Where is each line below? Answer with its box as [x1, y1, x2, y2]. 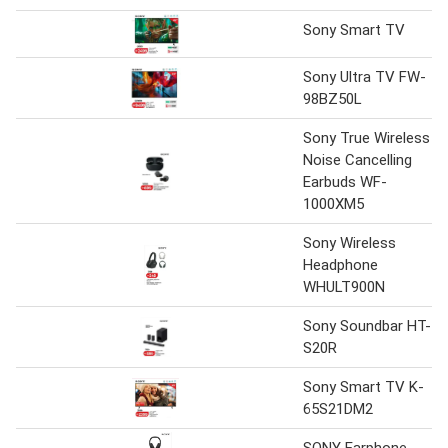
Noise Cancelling [303, 150, 412, 169]
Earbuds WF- [303, 172, 387, 191]
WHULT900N [303, 277, 385, 296]
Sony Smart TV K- [303, 377, 424, 396]
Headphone [303, 255, 378, 274]
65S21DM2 [303, 399, 373, 418]
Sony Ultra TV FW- [303, 67, 426, 86]
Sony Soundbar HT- [303, 316, 431, 335]
